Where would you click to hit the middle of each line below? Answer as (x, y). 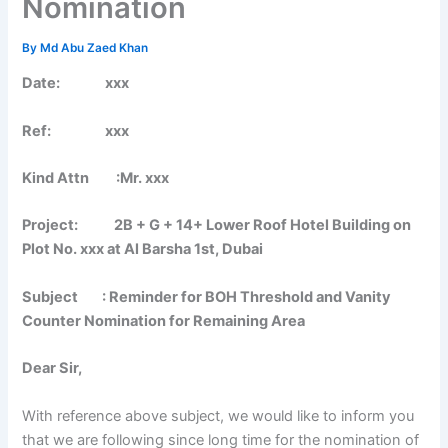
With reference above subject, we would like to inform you (218, 415)
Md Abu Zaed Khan (94, 47)
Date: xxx (76, 83)
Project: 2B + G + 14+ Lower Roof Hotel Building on (217, 225)
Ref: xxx (76, 130)
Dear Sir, (52, 368)
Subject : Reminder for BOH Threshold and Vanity (207, 296)
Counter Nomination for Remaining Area (164, 320)
